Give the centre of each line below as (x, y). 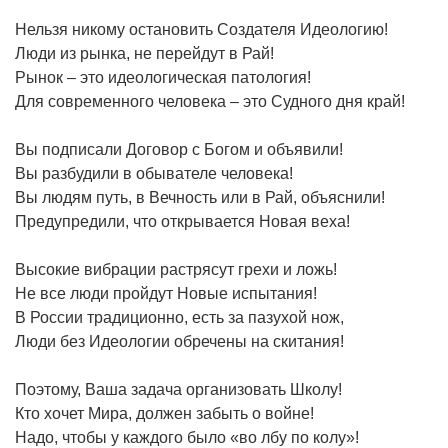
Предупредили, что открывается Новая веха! (182, 221)
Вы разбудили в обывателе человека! (154, 173)
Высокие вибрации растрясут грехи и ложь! (176, 269)
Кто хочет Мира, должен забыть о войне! (164, 413)
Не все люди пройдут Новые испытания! (166, 293)
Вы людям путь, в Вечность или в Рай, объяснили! (200, 197)
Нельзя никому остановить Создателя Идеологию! (201, 29)
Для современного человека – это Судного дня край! (210, 101)
